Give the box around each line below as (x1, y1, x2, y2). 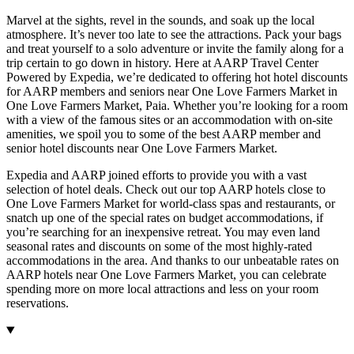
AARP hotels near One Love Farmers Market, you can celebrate (6, 268, 326, 282)
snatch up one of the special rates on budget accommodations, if (6, 211, 323, 225)
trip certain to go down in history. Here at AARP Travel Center (6, 56, 318, 70)
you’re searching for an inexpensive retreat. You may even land (6, 225, 320, 239)
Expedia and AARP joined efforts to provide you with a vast (6, 168, 307, 183)
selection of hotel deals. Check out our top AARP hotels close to (6, 183, 326, 197)
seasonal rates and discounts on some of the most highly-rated (6, 239, 312, 254)
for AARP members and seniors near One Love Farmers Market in (6, 85, 337, 99)
